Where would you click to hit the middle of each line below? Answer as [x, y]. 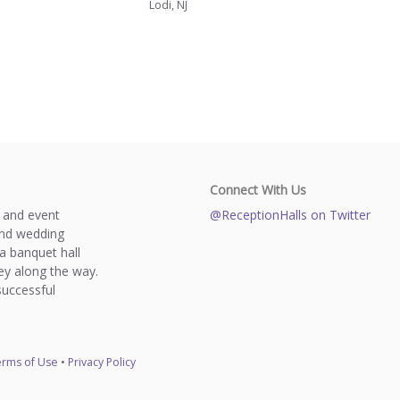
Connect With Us [258, 190]
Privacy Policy [102, 362]
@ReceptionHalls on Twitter [290, 215]
